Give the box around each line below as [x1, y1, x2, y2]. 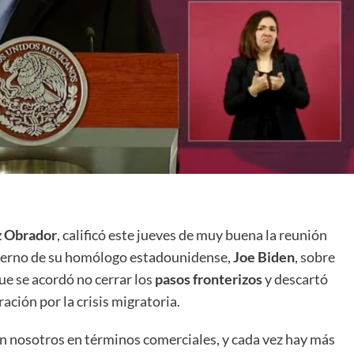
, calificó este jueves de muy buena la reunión [57, 225, 327, 243]
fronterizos [193, 269, 262, 288]
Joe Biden [233, 247, 295, 265]
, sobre [295, 247, 335, 265]
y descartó [262, 269, 328, 288]
